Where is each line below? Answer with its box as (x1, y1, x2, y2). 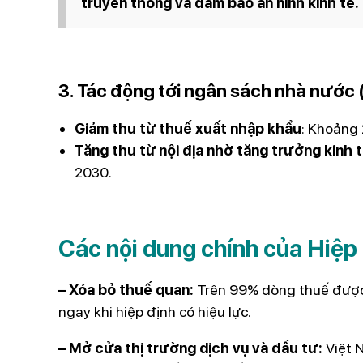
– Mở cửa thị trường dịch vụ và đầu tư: (58, 340, 326, 357)
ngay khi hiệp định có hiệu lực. (58, 303, 251, 321)
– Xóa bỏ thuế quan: (58, 281, 197, 299)
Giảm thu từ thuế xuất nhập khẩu (75, 120, 301, 138)
